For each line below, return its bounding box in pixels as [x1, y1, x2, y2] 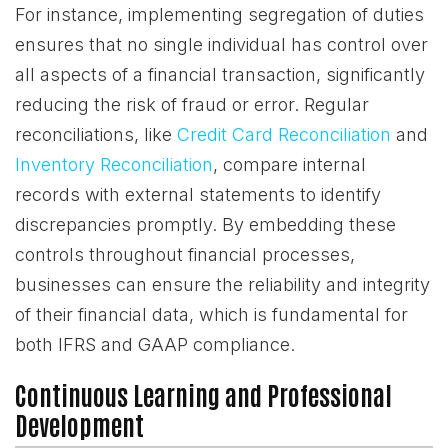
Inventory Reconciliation [15, 154, 213, 175]
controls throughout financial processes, [15, 244, 355, 265]
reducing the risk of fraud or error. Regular [15, 94, 369, 115]
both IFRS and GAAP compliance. [15, 334, 295, 355]
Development [15, 408, 144, 441]
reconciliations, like [15, 124, 177, 145]
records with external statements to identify [15, 184, 381, 205]
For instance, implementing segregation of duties [15, 4, 424, 25]
